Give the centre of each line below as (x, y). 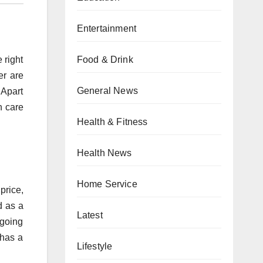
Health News (104, 153)
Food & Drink (105, 60)
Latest (90, 215)
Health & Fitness (112, 122)
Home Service (107, 184)
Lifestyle (95, 246)
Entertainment (107, 28)
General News (107, 91)
